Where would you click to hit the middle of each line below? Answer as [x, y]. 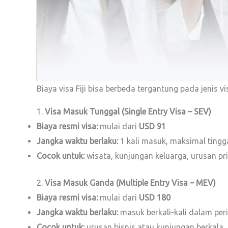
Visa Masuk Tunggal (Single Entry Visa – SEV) [128, 111]
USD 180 [155, 197]
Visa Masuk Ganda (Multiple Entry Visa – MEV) [130, 183]
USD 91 [152, 126]
